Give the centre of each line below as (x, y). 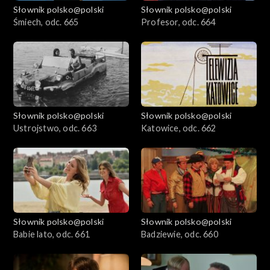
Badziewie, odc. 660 (180, 234)
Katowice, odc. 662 (179, 128)
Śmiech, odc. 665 (46, 22)
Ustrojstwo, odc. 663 (55, 128)
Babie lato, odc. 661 (52, 234)
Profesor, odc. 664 (178, 22)
